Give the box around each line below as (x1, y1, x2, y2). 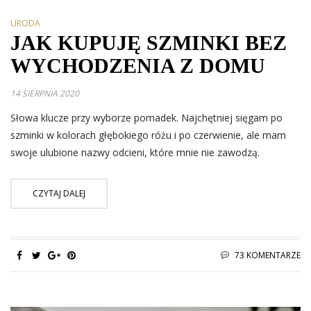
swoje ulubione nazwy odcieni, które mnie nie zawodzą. (10, 145, 260, 159)
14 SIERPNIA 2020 (10, 87, 79, 99)
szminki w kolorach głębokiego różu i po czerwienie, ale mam (10, 128, 286, 142)
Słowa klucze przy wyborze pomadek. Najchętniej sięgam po (10, 110, 283, 124)
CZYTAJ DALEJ (33, 187, 85, 199)
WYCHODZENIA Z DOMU (10, 53, 265, 77)
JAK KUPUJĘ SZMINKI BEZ (10, 31, 287, 54)
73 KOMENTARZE (235, 249, 301, 261)
